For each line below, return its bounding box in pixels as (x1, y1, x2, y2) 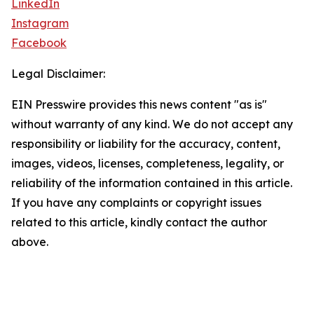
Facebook (11, 36, 67, 50)
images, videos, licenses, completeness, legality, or (11, 156, 284, 171)
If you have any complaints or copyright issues (11, 196, 261, 210)
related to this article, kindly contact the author (11, 215, 267, 230)
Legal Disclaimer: (11, 67, 105, 81)
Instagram (11, 16, 69, 31)
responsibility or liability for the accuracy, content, (11, 137, 280, 151)
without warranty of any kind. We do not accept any (11, 117, 293, 132)
